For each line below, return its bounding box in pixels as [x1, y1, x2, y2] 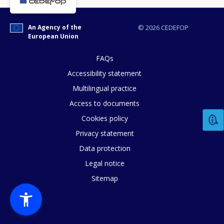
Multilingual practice [72, 83, 136, 93]
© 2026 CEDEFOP [137, 23, 188, 32]
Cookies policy [81, 113, 128, 123]
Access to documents [69, 98, 139, 108]
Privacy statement [75, 128, 134, 138]
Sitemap [91, 173, 118, 183]
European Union [27, 32, 78, 41]
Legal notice [84, 158, 124, 168]
